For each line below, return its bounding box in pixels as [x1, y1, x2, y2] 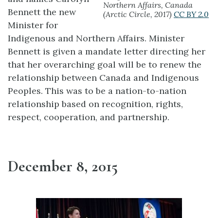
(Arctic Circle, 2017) [103, 9, 174, 19]
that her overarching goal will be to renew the [8, 58, 201, 70]
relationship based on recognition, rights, [8, 98, 183, 109]
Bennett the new [8, 6, 76, 18]
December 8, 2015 [8, 157, 118, 176]
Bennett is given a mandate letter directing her [8, 45, 205, 57]
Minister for [8, 19, 58, 31]
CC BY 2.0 [174, 9, 209, 19]
